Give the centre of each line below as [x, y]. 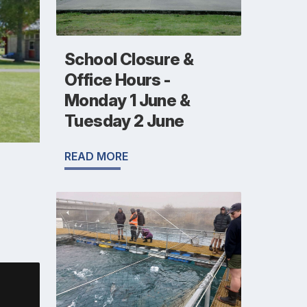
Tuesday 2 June [124, 121]
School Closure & [129, 60]
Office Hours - [118, 80]
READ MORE [96, 157]
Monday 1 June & [127, 101]
